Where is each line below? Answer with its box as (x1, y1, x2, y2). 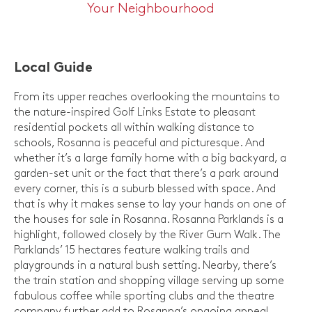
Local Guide (14, 61, 93, 75)
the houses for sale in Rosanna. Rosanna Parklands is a (14, 214, 283, 225)
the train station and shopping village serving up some (14, 275, 284, 286)
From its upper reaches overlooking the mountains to (14, 91, 280, 102)
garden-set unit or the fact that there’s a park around (14, 168, 279, 179)
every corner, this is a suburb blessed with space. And (14, 183, 276, 194)
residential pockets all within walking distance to (14, 122, 254, 133)
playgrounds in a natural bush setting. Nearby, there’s (14, 260, 276, 271)
